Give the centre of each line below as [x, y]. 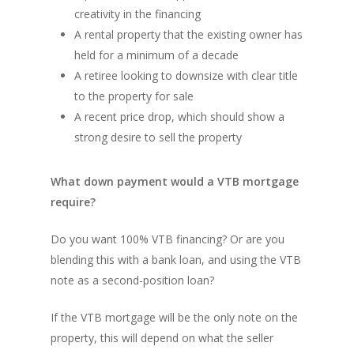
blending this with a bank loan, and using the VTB [176, 260]
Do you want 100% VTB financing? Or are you [168, 239]
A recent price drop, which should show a [179, 117]
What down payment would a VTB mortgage [175, 181]
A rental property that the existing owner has [188, 34]
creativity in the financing [137, 14]
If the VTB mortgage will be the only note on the [174, 317]
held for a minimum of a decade [156, 55]
